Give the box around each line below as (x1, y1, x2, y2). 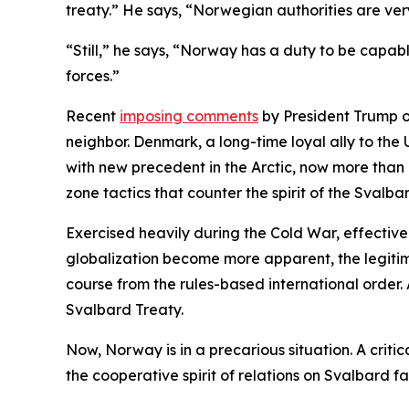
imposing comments (120, 106, 258, 125)
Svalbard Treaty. (66, 299, 184, 319)
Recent (66, 106, 120, 125)
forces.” (66, 66, 120, 85)
